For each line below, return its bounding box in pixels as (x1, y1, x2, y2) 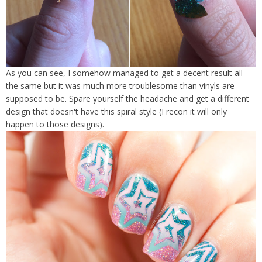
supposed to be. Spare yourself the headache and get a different (6, 93, 249, 104)
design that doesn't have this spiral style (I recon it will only (6, 106, 227, 117)
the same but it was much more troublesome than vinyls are (6, 80, 235, 91)
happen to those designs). (6, 119, 104, 130)
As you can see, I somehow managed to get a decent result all (6, 67, 243, 78)
